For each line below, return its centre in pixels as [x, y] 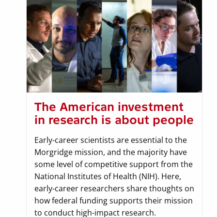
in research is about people [114, 120]
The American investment [109, 107]
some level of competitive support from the [114, 164]
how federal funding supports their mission [114, 201]
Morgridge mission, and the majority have [111, 152]
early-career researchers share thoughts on [114, 189]
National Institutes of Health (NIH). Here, [108, 177]
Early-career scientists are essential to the [111, 140]
